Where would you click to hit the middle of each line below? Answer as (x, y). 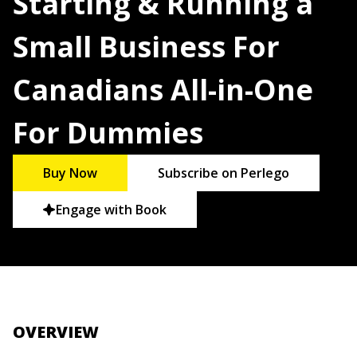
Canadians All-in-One (163, 90)
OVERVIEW (56, 332)
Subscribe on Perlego (224, 173)
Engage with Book (112, 210)
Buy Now (71, 173)
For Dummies (108, 133)
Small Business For (146, 47)
